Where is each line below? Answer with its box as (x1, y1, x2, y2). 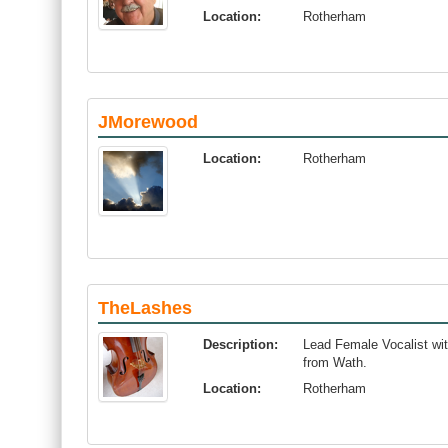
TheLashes (98, 298, 192, 318)
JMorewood (98, 112, 198, 132)
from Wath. (303, 355, 367, 370)
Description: (203, 337, 278, 352)
